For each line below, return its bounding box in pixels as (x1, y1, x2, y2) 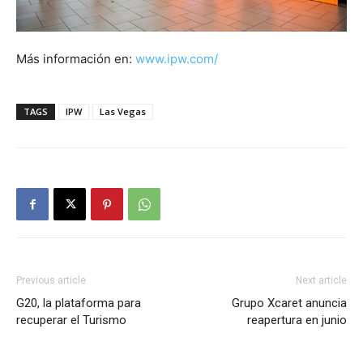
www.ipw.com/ (135, 51, 218, 67)
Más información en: (16, 51, 135, 67)
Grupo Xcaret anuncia (232, 296, 347, 311)
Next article (296, 275, 347, 287)
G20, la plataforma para (16, 296, 141, 311)
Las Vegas (100, 105, 146, 118)
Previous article (16, 275, 86, 287)
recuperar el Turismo (16, 313, 126, 328)
